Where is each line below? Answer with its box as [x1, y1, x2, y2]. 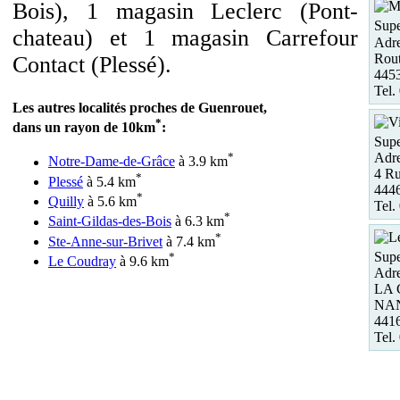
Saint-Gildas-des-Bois [48, 213, 171, 229]
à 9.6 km [116, 254, 169, 270]
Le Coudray [48, 254, 116, 270]
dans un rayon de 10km [12, 120, 155, 136]
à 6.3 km [171, 213, 224, 229]
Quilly [48, 194, 84, 210]
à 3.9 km [175, 154, 228, 170]
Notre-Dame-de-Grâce [48, 154, 175, 170]
